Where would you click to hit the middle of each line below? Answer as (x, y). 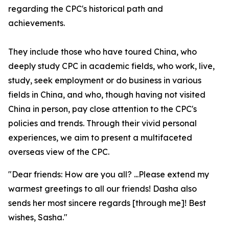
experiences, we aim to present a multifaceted (100, 138)
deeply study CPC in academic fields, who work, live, (111, 66)
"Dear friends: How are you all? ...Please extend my (109, 174)
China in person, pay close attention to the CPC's (102, 109)
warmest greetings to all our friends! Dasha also (102, 189)
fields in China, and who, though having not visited (107, 95)
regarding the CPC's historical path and (86, 9)
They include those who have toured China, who (102, 52)
